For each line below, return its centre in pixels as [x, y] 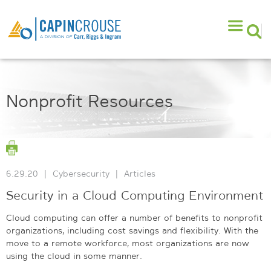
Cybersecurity [81, 173]
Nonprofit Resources [90, 101]
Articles [140, 173]
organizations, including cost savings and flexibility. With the [132, 230]
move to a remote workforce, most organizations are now [128, 243]
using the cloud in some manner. [74, 256]
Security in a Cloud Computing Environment [135, 195]
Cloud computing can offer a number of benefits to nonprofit [134, 217]
